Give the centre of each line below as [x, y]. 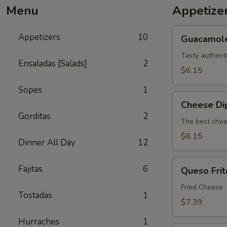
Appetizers [39, 37]
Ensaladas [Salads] [53, 64]
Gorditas [34, 116]
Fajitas [30, 169]
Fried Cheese [202, 187]
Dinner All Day [47, 143]
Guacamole [192, 31]
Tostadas [35, 195]
